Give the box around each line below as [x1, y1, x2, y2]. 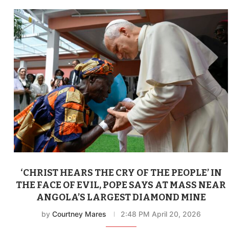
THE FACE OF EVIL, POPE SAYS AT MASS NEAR [16, 179, 226, 191]
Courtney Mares [52, 209, 106, 218]
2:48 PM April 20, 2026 [120, 209, 201, 218]
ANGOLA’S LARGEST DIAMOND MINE [36, 191, 206, 203]
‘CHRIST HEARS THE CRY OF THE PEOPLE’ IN [20, 167, 222, 178]
